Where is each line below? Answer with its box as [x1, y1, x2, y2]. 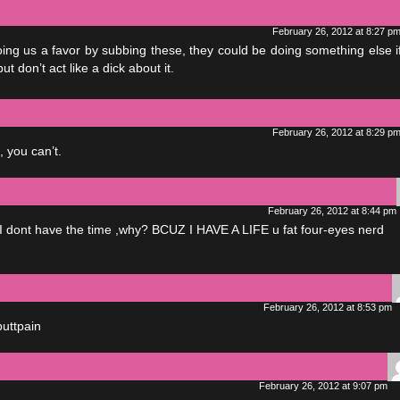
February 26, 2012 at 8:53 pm [263, 302, 392, 312]
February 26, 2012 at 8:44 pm [268, 205, 396, 216]
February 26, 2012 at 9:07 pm [259, 380, 387, 391]
